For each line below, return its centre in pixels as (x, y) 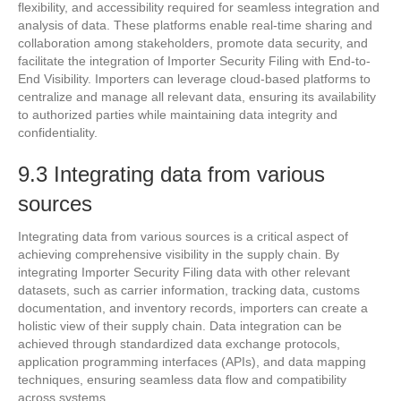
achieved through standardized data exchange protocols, (179, 343)
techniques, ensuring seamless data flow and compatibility (182, 379)
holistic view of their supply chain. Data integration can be (180, 325)
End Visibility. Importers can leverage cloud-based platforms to (194, 78)
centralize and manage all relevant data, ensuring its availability (197, 96)
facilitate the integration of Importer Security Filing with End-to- (194, 60)
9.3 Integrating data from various (171, 174)
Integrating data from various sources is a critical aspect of (183, 236)
